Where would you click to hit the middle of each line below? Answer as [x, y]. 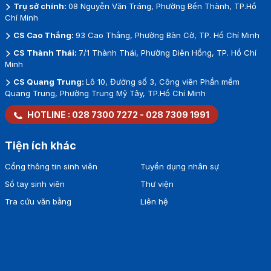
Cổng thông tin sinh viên [51, 166]
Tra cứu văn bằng [38, 201]
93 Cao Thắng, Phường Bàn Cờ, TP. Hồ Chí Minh [167, 35]
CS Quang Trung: [48, 81]
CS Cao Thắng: [43, 35]
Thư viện [157, 184]
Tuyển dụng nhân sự [179, 166]
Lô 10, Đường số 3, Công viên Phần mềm [162, 81]
